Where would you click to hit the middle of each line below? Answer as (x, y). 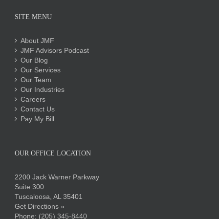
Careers (33, 99)
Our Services (41, 70)
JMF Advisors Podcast (55, 50)
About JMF (37, 40)
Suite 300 (29, 186)
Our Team (36, 79)
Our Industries (43, 89)
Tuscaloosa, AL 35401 (49, 196)
